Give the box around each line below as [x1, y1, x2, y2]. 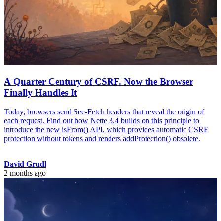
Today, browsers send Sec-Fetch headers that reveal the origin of [4, 107, 204, 116]
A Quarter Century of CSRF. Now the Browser [4, 76, 193, 87]
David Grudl [4, 159, 46, 168]
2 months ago [4, 168, 46, 177]
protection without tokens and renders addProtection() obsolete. [4, 134, 200, 143]
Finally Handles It [4, 87, 77, 98]
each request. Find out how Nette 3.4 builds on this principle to [4, 116, 199, 125]
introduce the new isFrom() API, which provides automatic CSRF [4, 125, 208, 134]
